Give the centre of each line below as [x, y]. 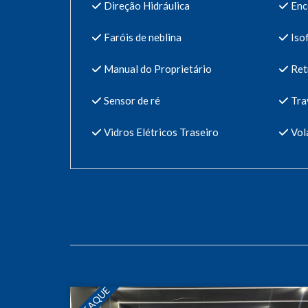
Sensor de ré [131, 100]
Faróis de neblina [142, 37]
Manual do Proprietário [157, 68]
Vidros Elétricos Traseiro [160, 132]
